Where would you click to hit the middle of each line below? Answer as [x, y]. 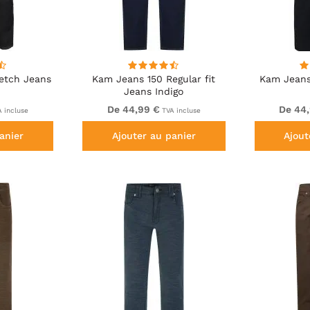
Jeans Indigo [154, 91]
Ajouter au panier [154, 135]
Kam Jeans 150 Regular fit [154, 79]
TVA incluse [180, 110]
